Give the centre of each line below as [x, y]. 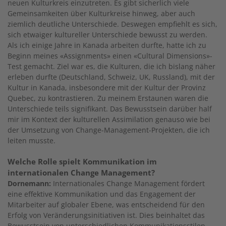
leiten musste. [32, 140]
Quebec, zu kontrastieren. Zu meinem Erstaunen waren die [108, 98]
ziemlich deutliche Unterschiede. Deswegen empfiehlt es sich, [112, 24]
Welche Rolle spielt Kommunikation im [82, 161]
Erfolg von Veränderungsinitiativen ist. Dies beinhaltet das [106, 215]
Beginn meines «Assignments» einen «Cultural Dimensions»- [110, 55]
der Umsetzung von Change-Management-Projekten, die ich [109, 130]
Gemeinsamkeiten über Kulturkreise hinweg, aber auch [101, 13]
